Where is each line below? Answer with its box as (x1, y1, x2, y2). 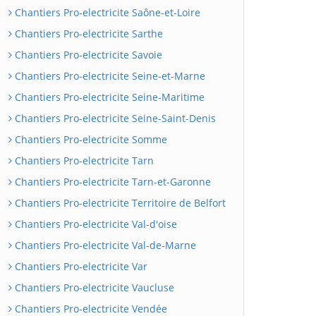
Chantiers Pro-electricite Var (12, 260, 147, 273)
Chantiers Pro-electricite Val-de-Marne (12, 238, 196, 252)
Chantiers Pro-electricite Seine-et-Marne (12, 69, 205, 83)
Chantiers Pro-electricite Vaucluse (12, 281, 174, 294)
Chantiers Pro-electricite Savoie (12, 48, 162, 61)
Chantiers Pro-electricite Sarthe (12, 27, 163, 40)
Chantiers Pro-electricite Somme (12, 133, 167, 146)
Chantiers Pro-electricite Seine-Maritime (12, 90, 205, 104)
